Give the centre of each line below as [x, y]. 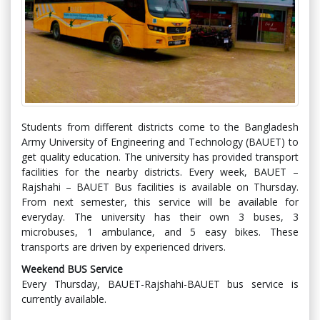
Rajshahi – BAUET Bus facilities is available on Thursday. [160, 187]
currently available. [64, 299]
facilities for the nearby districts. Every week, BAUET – [160, 172]
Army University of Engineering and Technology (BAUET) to [160, 142]
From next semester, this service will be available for [160, 202]
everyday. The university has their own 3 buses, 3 [160, 217]
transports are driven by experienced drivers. [124, 247]
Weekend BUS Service [72, 269]
